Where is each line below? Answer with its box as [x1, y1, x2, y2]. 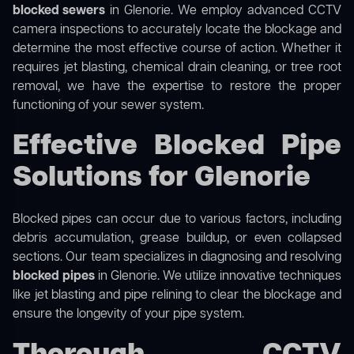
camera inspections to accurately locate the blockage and [13, 21, 341, 40]
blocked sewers [13, 2, 105, 21]
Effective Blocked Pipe [13, 127, 341, 167]
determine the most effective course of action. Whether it [13, 40, 341, 58]
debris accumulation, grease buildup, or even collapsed [13, 230, 341, 248]
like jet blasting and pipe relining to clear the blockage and [13, 287, 341, 305]
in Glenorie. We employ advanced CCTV [105, 2, 341, 21]
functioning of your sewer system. [13, 97, 204, 115]
